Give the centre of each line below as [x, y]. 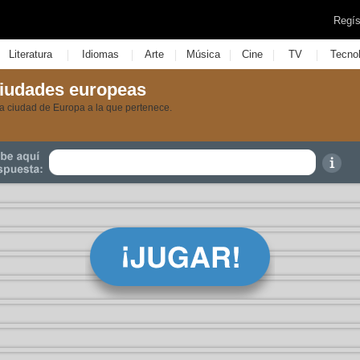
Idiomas [100, 54]
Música [203, 54]
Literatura [30, 54]
